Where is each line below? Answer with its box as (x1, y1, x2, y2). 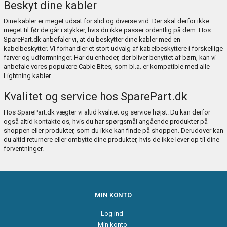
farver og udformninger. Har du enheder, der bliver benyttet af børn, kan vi (3, 53, 216, 61)
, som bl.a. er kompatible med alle (111, 62, 210, 70)
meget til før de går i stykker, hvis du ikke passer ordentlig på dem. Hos (3, 26, 211, 34)
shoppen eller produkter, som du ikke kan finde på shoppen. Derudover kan (3, 126, 223, 134)
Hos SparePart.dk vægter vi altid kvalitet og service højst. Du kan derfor (3, 108, 210, 116)
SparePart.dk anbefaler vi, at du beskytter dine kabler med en (3, 35, 180, 43)
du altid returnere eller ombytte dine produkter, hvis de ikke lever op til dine (3, 135, 219, 143)
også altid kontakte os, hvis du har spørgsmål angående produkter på (3, 117, 208, 125)
